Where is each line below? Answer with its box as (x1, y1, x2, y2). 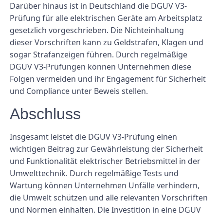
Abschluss (10, 105, 81, 123)
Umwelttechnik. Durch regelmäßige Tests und (10, 167, 179, 179)
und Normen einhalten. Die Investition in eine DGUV (10, 204, 201, 215)
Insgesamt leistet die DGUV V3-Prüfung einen (10, 131, 177, 142)
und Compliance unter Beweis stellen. (10, 86, 148, 97)
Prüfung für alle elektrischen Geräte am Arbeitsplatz (10, 13, 202, 24)
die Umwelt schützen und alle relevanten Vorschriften (10, 192, 208, 203)
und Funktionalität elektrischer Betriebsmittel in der (10, 155, 200, 166)
